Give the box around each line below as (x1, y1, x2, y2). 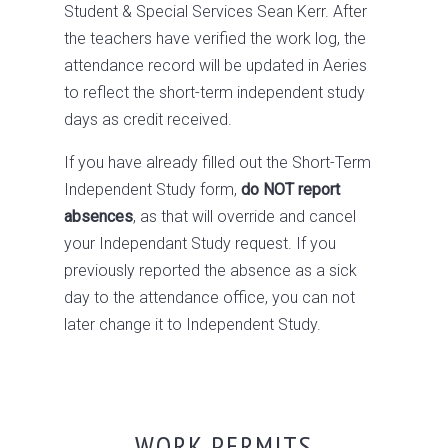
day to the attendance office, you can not (64, 288, 355, 307)
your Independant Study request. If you (64, 234, 336, 253)
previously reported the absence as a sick (64, 261, 357, 280)
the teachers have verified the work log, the (64, 29, 366, 48)
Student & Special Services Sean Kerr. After (64, 2, 367, 21)
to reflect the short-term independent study (64, 83, 365, 102)
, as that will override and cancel (133, 207, 356, 226)
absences (64, 207, 133, 226)
